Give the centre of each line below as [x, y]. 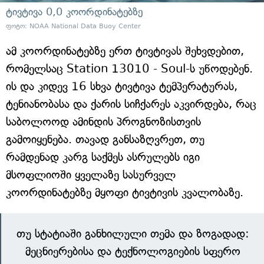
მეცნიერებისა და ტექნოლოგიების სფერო [133, 252]
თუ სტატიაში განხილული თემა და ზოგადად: [133, 234]
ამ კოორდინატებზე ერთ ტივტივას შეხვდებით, [125, 51]
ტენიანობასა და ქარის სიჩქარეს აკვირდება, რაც [131, 104]
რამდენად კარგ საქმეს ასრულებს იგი [103, 157]
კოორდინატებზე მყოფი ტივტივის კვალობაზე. [125, 193]
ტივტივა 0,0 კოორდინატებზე [74, 12]
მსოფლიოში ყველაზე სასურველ [91, 175]
